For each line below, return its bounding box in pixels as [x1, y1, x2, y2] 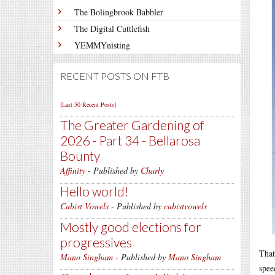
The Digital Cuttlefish [74, 23, 150, 34]
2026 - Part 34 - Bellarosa [60, 133, 200, 148]
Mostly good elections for [60, 219, 201, 234]
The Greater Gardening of [60, 117, 204, 133]
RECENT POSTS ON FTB [60, 70, 169, 82]
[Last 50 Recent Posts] [60, 100, 116, 109]
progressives [60, 234, 132, 250]
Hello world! [60, 184, 129, 199]
